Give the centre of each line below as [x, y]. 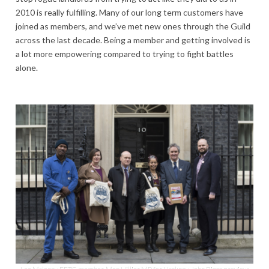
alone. [27, 68]
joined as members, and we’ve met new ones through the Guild [133, 26]
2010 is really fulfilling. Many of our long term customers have [129, 13]
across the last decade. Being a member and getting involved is [133, 40]
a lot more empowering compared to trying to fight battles [125, 54]
